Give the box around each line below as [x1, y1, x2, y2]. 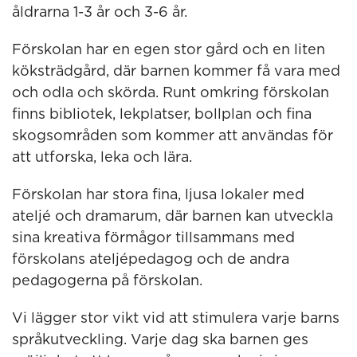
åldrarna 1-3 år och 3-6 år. [12, 6, 187, 20]
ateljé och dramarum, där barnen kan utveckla [12, 210, 333, 224]
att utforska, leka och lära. [12, 151, 192, 165]
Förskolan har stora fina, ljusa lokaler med [12, 188, 304, 202]
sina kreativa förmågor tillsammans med [12, 231, 295, 245]
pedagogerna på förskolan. [12, 274, 202, 288]
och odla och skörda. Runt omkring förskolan [12, 86, 329, 100]
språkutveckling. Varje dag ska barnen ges [12, 333, 308, 347]
